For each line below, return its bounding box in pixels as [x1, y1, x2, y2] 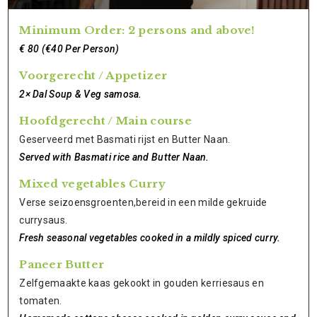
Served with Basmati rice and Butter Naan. [19, 151, 209, 163]
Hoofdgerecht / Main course [19, 114, 192, 127]
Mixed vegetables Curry [19, 177, 166, 190]
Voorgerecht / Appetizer [19, 69, 168, 82]
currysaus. [19, 214, 68, 226]
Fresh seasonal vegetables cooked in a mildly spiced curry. [19, 232, 281, 243]
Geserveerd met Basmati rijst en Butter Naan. [19, 134, 231, 145]
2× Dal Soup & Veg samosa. [19, 88, 142, 100]
